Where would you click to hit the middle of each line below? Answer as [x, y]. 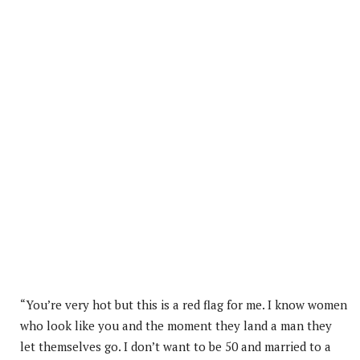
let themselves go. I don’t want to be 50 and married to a [176, 346]
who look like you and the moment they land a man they [176, 325]
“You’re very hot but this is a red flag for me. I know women [184, 304]
